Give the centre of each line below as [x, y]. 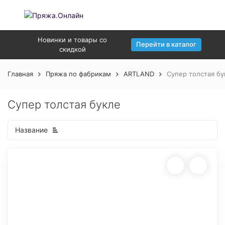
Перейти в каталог [166, 44]
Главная [20, 74]
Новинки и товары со [72, 40]
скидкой [72, 49]
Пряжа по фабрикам [78, 74]
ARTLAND [139, 74]
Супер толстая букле [64, 104]
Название [31, 130]
